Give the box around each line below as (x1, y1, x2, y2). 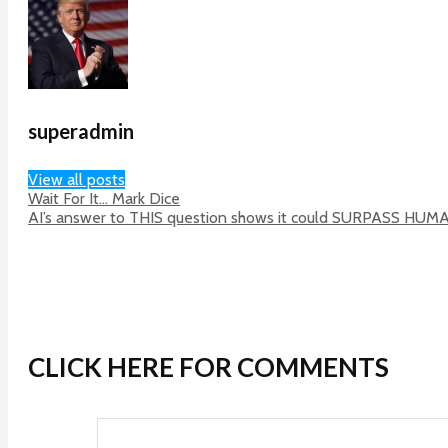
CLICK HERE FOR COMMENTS (28, 351, 389, 384)
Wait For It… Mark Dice (28, 188, 180, 208)
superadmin (28, 119, 134, 144)
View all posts (28, 169, 125, 189)
